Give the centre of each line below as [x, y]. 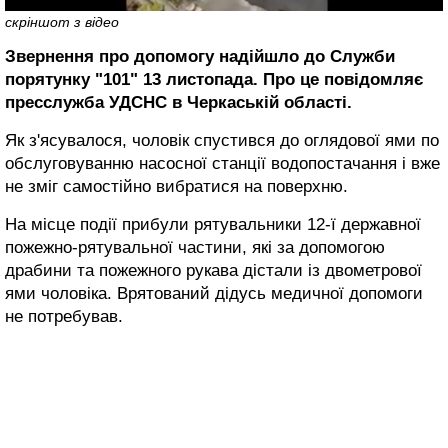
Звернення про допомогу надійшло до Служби [200, 56]
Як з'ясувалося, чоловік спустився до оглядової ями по [222, 140]
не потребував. [64, 316]
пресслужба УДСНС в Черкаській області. [178, 102]
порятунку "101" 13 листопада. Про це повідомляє [214, 79]
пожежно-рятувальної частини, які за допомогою [195, 247]
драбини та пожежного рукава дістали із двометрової [213, 270]
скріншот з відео [62, 21]
